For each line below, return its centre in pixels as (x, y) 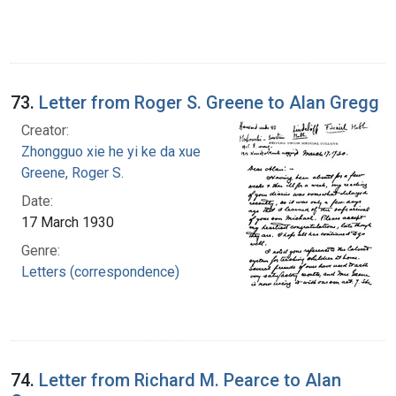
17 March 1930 (68, 222)
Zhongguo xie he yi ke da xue (111, 151)
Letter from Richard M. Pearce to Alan (190, 380)
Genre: (41, 250)
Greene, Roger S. (72, 172)
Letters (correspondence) (100, 271)
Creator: (45, 130)
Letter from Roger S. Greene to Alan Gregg (209, 102)
